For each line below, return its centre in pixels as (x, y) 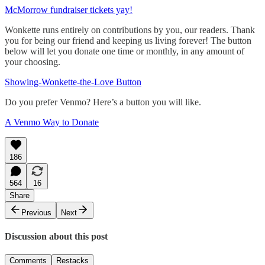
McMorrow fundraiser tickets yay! (69, 9)
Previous (36, 212)
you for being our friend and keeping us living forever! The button (128, 40)
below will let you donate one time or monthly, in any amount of (125, 51)
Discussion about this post (56, 236)
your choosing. (33, 62)
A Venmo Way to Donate (52, 122)
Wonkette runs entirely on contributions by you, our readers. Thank (130, 30)
